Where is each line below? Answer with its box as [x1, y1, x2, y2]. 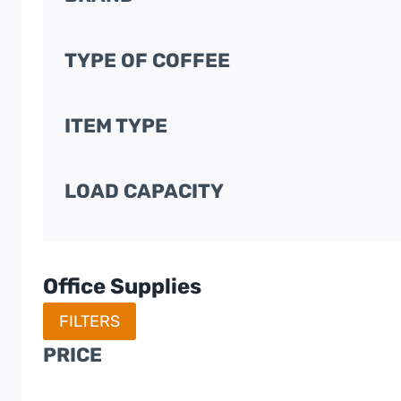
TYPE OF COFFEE [64, 47, 230, 73]
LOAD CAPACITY [64, 178, 224, 203]
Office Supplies [43, 273, 201, 299]
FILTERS [59, 311, 120, 331]
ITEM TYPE [64, 113, 167, 138]
